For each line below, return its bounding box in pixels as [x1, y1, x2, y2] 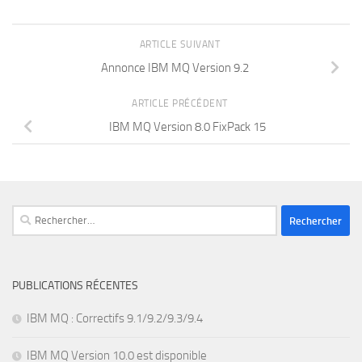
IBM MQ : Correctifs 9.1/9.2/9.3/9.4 [27, 311, 203, 326]
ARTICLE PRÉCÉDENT [132, 98, 230, 110]
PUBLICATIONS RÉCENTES [12, 279, 138, 293]
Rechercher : [11, 207, 74, 222]
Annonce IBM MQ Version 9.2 [100, 61, 249, 76]
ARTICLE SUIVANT [139, 39, 223, 51]
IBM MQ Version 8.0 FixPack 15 [109, 120, 266, 135]
